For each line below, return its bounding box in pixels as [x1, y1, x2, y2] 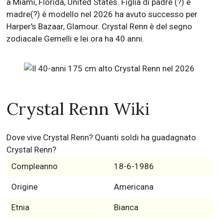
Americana [113, 182, 153, 192]
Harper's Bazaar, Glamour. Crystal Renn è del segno [6, 22, 193, 31]
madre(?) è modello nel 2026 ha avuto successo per [6, 9, 198, 19]
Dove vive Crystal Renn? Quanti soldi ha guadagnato [6, 132, 197, 143]
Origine [11, 182, 38, 192]
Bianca [113, 202, 138, 213]
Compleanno [11, 161, 58, 172]
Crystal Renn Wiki [6, 98, 150, 120]
